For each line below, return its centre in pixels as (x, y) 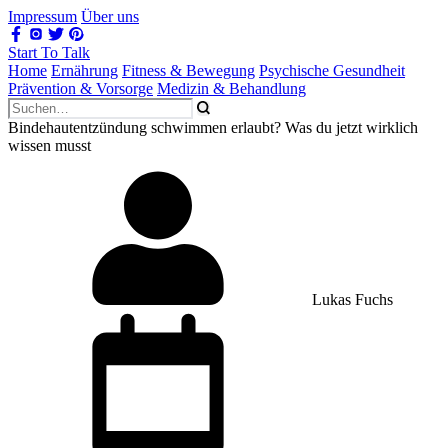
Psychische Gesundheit (332, 70)
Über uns (110, 16)
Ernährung (84, 70)
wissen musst (49, 145)
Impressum (42, 16)
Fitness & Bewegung (188, 70)
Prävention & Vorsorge (80, 88)
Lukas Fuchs (350, 299)
